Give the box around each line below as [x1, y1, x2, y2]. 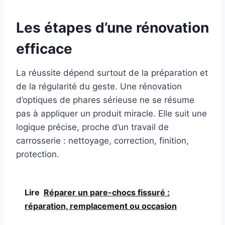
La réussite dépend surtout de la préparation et [16, 68, 208, 78]
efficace [16, 40, 72, 58]
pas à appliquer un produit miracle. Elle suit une [16, 108, 207, 119]
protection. [16, 149, 59, 160]
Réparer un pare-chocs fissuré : [44, 187, 170, 198]
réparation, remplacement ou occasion [25, 201, 177, 211]
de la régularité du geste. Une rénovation [16, 81, 182, 92]
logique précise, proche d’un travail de [16, 122, 169, 133]
